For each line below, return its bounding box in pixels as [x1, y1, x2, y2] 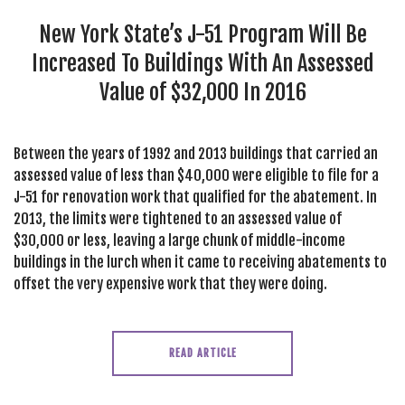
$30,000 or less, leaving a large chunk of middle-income [14, 231, 345, 250]
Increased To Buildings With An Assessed [31, 50, 374, 77]
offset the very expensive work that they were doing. [14, 275, 327, 293]
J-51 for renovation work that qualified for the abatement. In [14, 188, 377, 206]
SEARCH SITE [42, 5, 101, 18]
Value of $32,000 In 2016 [99, 79, 306, 106]
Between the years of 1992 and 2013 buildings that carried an [14, 145, 378, 163]
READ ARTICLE [168, 346, 237, 360]
